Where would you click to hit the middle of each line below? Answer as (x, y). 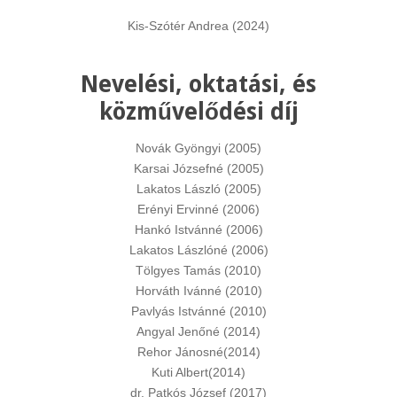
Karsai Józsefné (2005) (198, 168)
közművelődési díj (198, 112)
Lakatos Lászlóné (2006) (198, 250)
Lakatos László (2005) (198, 189)
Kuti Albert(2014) (198, 372)
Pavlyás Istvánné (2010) (198, 311)
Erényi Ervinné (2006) (198, 209)
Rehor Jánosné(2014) (198, 352)
